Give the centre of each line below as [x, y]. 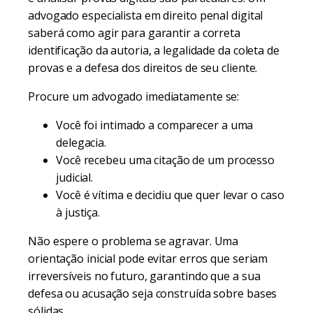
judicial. [75, 177]
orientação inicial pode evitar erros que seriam [148, 259]
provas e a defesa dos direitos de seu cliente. [143, 68]
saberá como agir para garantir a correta [134, 33]
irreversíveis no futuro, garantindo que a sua [144, 276]
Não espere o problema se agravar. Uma [133, 241]
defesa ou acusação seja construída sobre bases [153, 293]
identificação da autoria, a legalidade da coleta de [154, 50]
